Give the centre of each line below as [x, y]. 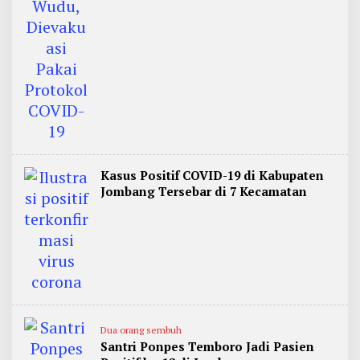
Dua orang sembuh [141, 330]
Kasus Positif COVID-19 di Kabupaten [212, 175]
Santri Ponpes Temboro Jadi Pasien [207, 346]
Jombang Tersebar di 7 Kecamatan [204, 191]
